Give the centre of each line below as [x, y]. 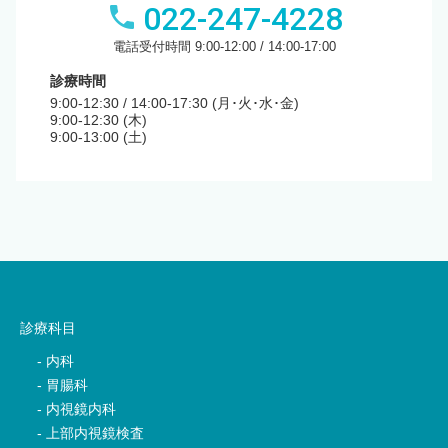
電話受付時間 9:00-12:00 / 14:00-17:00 [224, 46]
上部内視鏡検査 [95, 432]
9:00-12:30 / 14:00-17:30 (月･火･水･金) [174, 102]
